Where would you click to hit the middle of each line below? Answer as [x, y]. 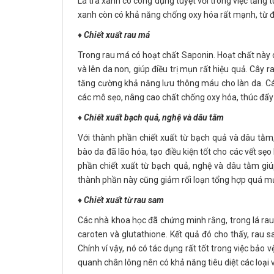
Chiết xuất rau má [117, 35]
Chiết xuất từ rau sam [124, 200]
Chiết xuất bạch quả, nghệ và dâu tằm [154, 117]
